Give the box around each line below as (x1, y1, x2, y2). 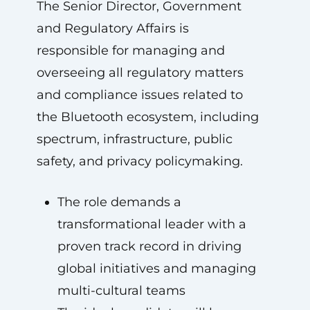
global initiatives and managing (57, 261, 256, 276)
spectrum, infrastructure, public (36, 131, 232, 147)
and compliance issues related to (36, 87, 243, 102)
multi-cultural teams (57, 283, 185, 298)
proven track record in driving (57, 239, 241, 254)
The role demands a (57, 194, 181, 210)
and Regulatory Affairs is (36, 21, 189, 36)
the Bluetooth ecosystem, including (36, 109, 259, 125)
